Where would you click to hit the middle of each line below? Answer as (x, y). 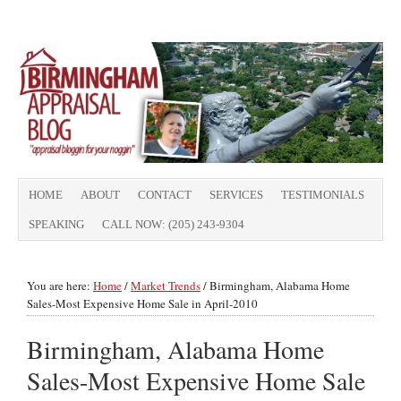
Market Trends (166, 286)
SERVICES (236, 195)
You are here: (60, 286)
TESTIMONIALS (323, 195)
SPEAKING (56, 224)
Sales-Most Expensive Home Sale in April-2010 (142, 303)
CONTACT (165, 195)
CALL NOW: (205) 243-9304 (173, 224)
